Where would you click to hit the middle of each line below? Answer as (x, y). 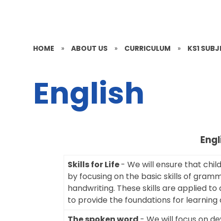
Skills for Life (94, 165)
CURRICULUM (148, 48)
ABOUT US (90, 48)
